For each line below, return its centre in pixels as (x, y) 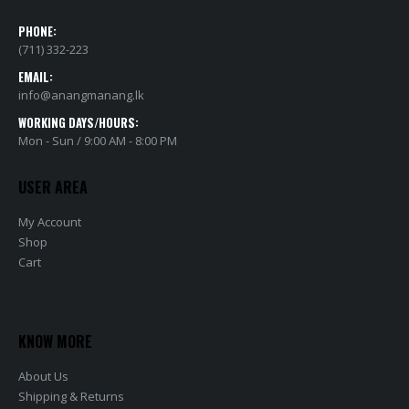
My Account (50, 222)
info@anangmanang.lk (81, 95)
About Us (43, 377)
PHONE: (37, 31)
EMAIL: (36, 77)
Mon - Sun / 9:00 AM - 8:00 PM (98, 141)
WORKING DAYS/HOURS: (79, 123)
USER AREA (53, 188)
